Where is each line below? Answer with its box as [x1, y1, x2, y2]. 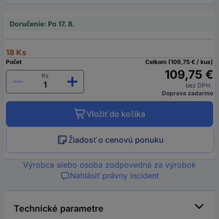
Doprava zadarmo [162, 89, 213, 97]
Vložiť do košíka [86, 109, 145, 119]
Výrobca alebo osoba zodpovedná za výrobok [23, 159, 196, 170]
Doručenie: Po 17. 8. [10, 19, 75, 28]
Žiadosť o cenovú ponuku [68, 134, 164, 145]
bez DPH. [186, 81, 213, 89]
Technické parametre [14, 203, 104, 214]
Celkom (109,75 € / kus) [145, 58, 213, 66]
